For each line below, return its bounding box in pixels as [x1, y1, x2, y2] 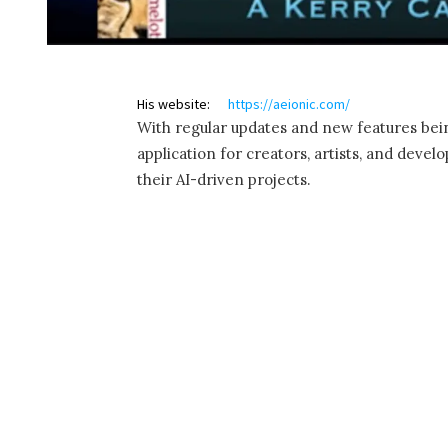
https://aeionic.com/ [228, 95, 350, 114]
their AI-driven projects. [137, 170, 311, 190]
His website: [137, 95, 210, 114]
